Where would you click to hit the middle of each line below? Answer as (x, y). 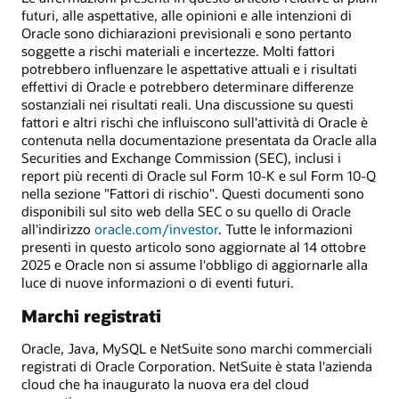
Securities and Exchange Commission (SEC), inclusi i (181, 157)
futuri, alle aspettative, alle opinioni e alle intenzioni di (187, 15)
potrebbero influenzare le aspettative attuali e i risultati (189, 68)
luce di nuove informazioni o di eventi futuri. (158, 282)
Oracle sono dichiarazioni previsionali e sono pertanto (187, 33)
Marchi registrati (91, 316)
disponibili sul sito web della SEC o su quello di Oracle (186, 211)
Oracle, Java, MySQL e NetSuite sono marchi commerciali (197, 348)
